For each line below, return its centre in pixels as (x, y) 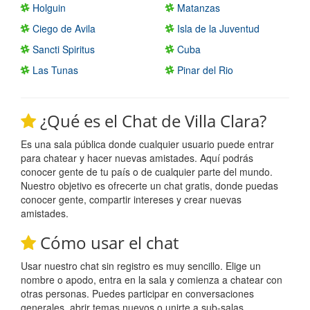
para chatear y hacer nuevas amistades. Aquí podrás (137, 157)
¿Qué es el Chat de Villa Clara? (151, 120)
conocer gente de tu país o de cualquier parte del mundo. (147, 171)
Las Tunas (54, 70)
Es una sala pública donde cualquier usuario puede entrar (147, 144)
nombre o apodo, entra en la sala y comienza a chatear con (152, 279)
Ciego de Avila (63, 28)
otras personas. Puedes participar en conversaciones (137, 293)
